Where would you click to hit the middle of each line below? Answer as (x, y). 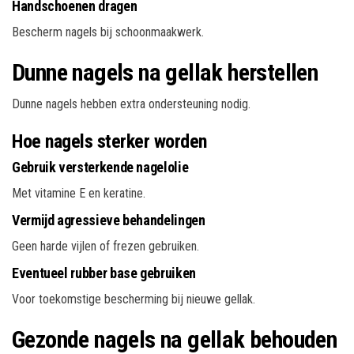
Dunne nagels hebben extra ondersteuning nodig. (131, 104)
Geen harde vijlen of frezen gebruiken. (105, 246)
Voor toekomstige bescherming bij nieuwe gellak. (134, 299)
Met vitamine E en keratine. (79, 193)
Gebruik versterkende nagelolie (100, 167)
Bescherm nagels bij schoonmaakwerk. (108, 32)
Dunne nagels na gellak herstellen (165, 72)
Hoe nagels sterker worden (109, 141)
